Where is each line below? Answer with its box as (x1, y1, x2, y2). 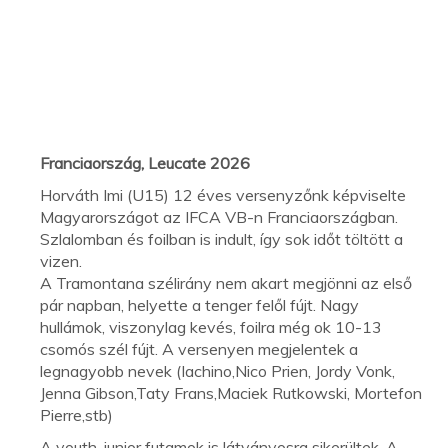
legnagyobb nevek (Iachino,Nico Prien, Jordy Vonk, (40, 360, 395, 381)
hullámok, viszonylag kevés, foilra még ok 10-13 (40, 316, 382, 337)
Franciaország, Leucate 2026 (40, 152, 250, 173)
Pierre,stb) (40, 404, 113, 425)
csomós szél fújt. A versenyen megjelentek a (40, 338, 358, 359)
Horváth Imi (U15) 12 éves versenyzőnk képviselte (40, 184, 406, 205)
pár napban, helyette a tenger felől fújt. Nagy (40, 294, 359, 315)
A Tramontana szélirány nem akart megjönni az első (40, 272, 412, 293)
